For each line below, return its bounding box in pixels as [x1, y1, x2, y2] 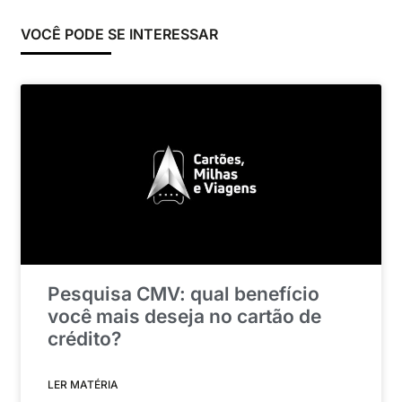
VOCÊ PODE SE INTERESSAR [21, 25, 219, 44]
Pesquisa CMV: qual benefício [48, 282, 320, 305]
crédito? [48, 327, 122, 350]
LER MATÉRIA [48, 377, 119, 391]
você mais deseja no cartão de [48, 304, 322, 328]
